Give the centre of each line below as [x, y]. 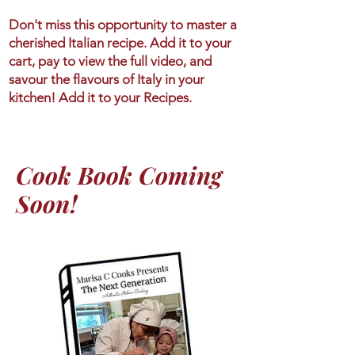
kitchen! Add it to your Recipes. [100, 98]
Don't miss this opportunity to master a [123, 25]
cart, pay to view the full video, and [110, 61]
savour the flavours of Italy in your [107, 80]
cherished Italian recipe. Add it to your [120, 43]
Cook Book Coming [119, 176]
